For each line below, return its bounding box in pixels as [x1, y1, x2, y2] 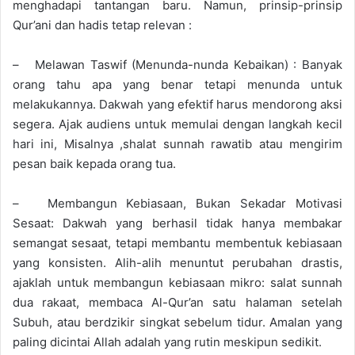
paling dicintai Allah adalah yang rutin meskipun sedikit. [13, 334, 322, 349]
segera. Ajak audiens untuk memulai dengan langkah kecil [13, 116, 342, 132]
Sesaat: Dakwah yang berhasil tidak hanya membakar [13, 215, 342, 231]
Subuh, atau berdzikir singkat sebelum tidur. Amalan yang [13, 314, 342, 330]
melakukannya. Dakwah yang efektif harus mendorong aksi [13, 96, 342, 112]
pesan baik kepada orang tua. [13, 155, 176, 171]
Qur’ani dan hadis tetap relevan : [13, 17, 192, 32]
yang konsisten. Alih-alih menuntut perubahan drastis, [13, 254, 342, 270]
